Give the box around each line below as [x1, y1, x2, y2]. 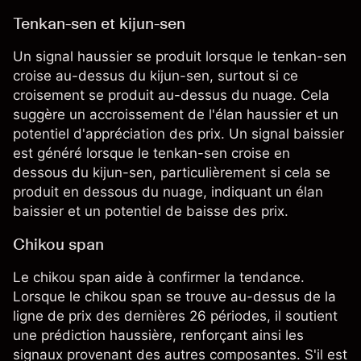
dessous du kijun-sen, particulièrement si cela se [13, 164, 330, 181]
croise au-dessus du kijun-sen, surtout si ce [13, 68, 298, 85]
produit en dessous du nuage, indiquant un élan [13, 184, 323, 201]
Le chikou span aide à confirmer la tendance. [13, 269, 305, 286]
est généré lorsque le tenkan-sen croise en [13, 145, 290, 162]
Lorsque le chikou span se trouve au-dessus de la [13, 288, 336, 305]
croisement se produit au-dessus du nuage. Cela [13, 87, 330, 104]
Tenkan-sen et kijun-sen [13, 14, 185, 34]
